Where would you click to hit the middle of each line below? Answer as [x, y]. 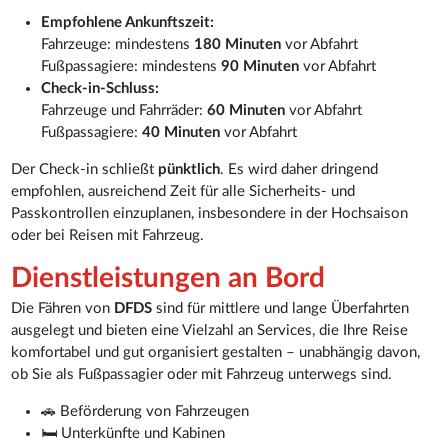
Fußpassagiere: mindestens [131, 66]
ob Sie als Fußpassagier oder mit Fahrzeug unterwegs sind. [202, 374]
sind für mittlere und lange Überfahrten [281, 308]
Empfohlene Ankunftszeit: [128, 22]
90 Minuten [260, 66]
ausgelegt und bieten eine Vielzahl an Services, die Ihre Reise [210, 330]
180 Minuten [238, 44]
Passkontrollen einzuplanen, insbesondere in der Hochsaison [210, 213]
